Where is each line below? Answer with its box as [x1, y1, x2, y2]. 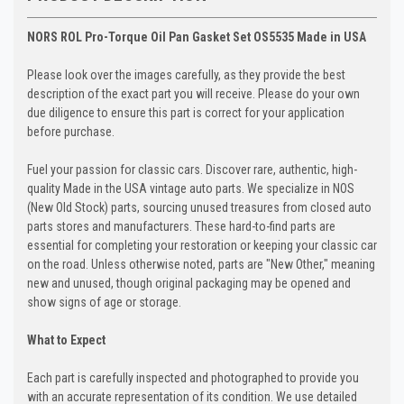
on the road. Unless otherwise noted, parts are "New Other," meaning [27, 256, 375, 271]
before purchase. [27, 124, 115, 139]
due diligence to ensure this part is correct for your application [27, 105, 344, 120]
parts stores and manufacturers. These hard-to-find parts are [27, 218, 335, 234]
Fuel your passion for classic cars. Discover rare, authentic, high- [27, 161, 357, 177]
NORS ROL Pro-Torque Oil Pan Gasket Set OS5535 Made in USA [27, 29, 366, 44]
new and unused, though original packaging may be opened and [27, 275, 351, 290]
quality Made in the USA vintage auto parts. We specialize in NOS [27, 180, 354, 196]
